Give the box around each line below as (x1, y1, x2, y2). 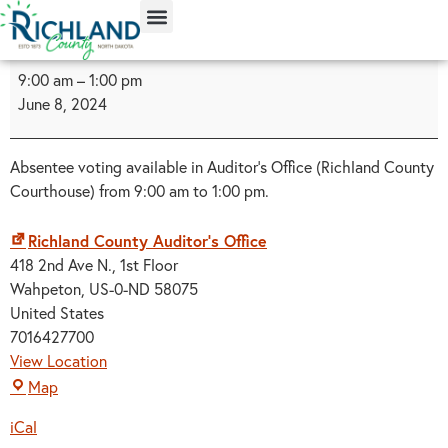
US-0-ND (89, 278, 150, 300)
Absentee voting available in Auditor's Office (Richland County (10, 156, 434, 178)
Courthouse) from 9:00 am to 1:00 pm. (10, 180, 269, 202)
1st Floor (120, 254, 178, 276)
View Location (10, 350, 107, 372)
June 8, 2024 (18, 93, 107, 114)
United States (10, 302, 104, 324)
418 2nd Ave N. (10, 254, 112, 276)
